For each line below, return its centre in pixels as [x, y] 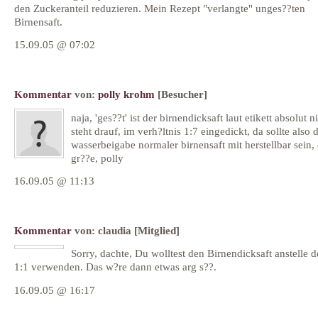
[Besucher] [182, 94]
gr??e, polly [97, 158]
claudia [115, 231]
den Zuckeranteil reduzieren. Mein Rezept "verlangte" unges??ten [160, 8]
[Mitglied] [157, 231]
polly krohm [126, 94]
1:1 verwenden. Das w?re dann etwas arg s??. [115, 267]
